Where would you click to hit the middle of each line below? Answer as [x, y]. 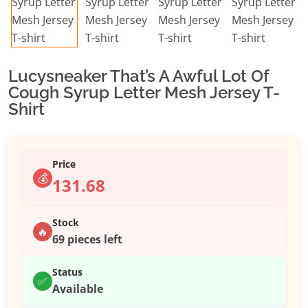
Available [78, 289]
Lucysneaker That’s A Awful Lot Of [139, 76]
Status [67, 272]
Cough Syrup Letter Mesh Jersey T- [144, 93]
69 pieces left [87, 240]
